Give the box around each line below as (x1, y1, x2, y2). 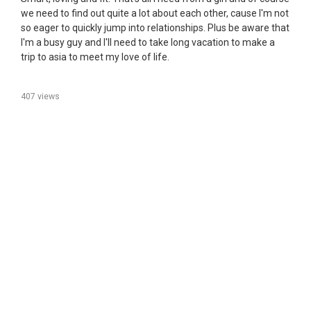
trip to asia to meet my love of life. (21, 51, 169, 62)
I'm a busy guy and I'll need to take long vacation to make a (21, 37, 275, 48)
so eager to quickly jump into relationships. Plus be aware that (21, 22, 289, 33)
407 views (21, 92, 60, 101)
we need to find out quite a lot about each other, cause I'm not (21, 8, 289, 19)
